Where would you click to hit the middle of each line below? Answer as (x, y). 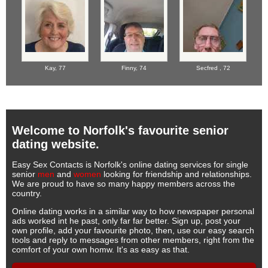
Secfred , (209, 68)
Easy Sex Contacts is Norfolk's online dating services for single (130, 164)
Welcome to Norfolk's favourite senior (120, 130)
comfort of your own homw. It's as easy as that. (101, 249)
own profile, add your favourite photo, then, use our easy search (133, 230)
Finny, (130, 68)
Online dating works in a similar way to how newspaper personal (133, 211)
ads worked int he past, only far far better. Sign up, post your (126, 220)
